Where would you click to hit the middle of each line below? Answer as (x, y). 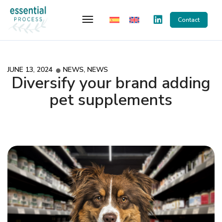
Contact (189, 20)
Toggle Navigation (125, 20)
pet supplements (111, 100)
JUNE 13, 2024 (30, 70)
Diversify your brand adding (111, 83)
